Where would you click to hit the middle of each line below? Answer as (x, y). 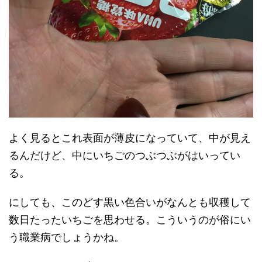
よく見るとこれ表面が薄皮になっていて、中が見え (130, 138)
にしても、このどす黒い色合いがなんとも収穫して (130, 202)
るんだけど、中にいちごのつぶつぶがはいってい (125, 155)
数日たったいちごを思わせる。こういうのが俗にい (130, 220)
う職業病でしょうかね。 (67, 237)
